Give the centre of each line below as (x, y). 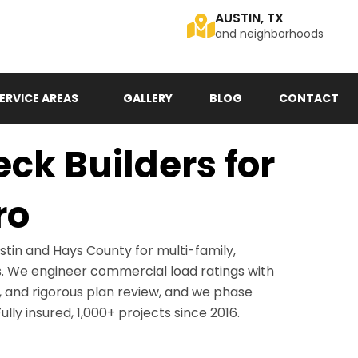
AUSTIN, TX (249, 18)
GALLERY (148, 98)
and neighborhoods (269, 34)
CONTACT (309, 98)
